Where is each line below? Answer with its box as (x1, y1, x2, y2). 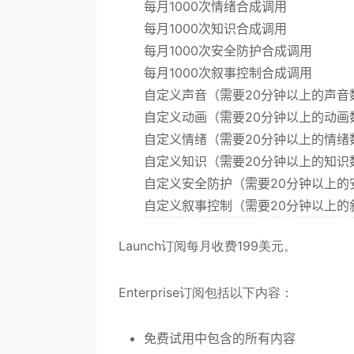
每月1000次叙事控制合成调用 (144, 65, 312, 81)
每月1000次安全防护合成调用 (144, 43, 312, 59)
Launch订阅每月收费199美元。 (119, 238, 296, 254)
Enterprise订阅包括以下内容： (119, 284, 293, 301)
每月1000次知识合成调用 (144, 21, 287, 37)
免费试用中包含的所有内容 (144, 330, 296, 346)
